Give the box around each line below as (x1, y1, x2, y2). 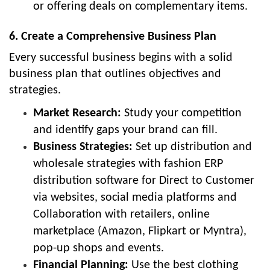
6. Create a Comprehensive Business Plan (9, 31, 216, 43)
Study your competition (121, 107, 242, 120)
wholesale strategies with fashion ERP (33, 158, 223, 171)
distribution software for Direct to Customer (33, 175, 254, 187)
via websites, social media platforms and (33, 192, 237, 204)
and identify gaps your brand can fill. (33, 124, 218, 137)
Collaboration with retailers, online (33, 209, 210, 221)
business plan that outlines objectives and (9, 68, 221, 81)
